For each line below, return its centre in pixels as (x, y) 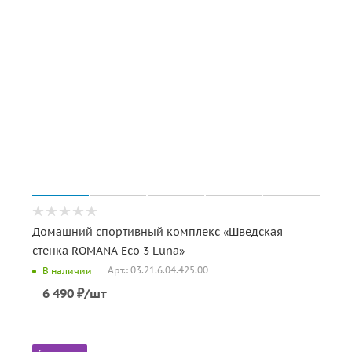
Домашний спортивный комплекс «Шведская (158, 232)
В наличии (67, 270)
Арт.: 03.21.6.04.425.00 (158, 270)
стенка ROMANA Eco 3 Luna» (108, 251)
